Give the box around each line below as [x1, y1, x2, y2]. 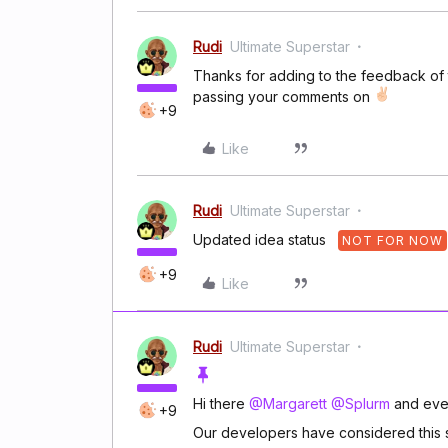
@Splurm [331, 395, 390, 412]
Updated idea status [193, 231, 330, 248]
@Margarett [249, 395, 327, 412]
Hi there [193, 395, 249, 412]
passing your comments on [193, 88, 374, 105]
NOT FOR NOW [342, 233, 443, 248]
